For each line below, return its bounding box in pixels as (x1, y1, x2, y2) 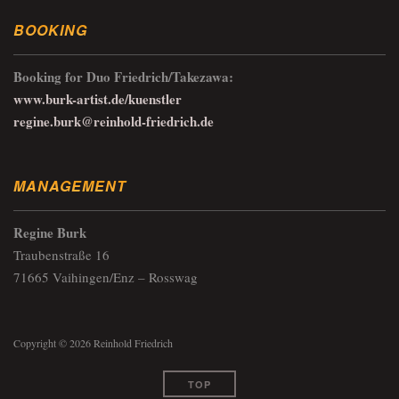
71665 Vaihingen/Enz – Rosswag (13, 268, 198, 287)
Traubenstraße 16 (13, 246, 110, 265)
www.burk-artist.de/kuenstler (13, 89, 182, 110)
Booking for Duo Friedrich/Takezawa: (13, 67, 233, 87)
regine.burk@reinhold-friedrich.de (13, 111, 214, 132)
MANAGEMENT (13, 175, 126, 197)
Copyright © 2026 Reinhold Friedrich (13, 336, 173, 351)
